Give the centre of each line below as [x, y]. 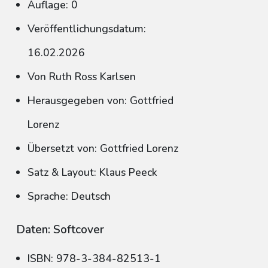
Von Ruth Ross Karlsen [82, 77]
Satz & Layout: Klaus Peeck [92, 172]
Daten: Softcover [60, 230]
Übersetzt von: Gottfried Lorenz [103, 148]
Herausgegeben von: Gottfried [100, 100]
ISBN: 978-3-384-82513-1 [94, 258]
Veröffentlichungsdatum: [87, 29]
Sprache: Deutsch [69, 196]
